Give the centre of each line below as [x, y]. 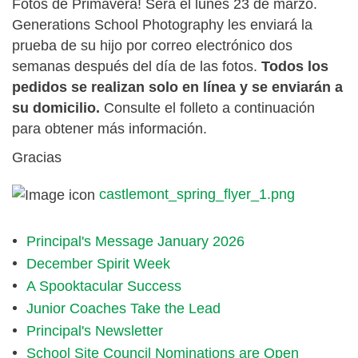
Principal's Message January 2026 [135, 241]
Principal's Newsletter [94, 331]
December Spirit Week [98, 263]
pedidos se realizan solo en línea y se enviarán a [177, 87]
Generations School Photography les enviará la [162, 24]
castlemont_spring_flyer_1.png [197, 194]
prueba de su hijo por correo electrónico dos [152, 45]
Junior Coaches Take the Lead [123, 308]
